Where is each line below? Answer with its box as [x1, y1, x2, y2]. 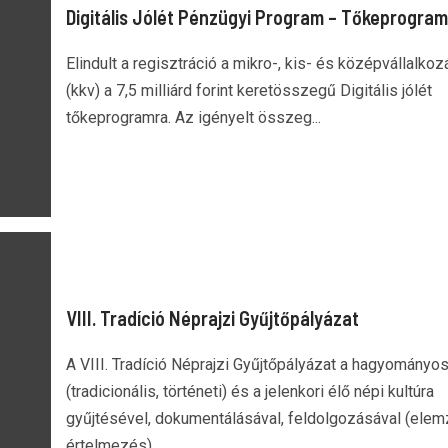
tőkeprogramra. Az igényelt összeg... [65, 107, 321, 127]
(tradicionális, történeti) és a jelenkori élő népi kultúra [65, 382, 434, 401]
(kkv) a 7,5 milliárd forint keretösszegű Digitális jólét [65, 80, 432, 100]
